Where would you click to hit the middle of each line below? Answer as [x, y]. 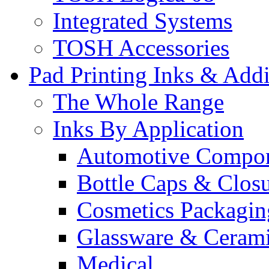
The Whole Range [138, 101]
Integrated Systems [143, 20]
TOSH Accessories [141, 47]
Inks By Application [148, 128]
